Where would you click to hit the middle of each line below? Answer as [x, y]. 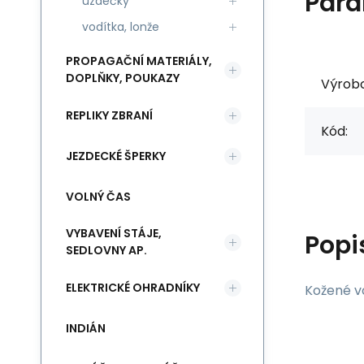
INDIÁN [86, 328]
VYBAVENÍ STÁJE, [114, 233]
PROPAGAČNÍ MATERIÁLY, [139, 61]
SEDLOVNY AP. [106, 250]
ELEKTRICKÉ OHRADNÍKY [133, 287]
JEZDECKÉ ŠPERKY [116, 156]
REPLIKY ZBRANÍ [109, 115]
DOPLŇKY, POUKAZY [123, 78]
